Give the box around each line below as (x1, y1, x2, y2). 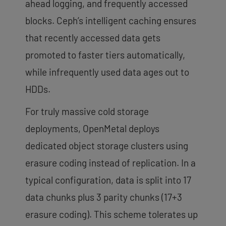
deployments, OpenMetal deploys (25, 122, 159, 134)
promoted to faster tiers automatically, (25, 48, 185, 61)
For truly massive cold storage (25, 105, 149, 117)
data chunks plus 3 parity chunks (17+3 (25, 191, 182, 203)
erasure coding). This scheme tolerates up (25, 208, 198, 220)
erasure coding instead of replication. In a (25, 156, 196, 168)
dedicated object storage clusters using (25, 139, 188, 151)
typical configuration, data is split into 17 (25, 174, 191, 186)
